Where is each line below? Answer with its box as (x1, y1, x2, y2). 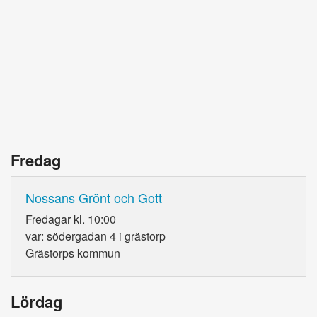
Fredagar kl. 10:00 (25, 210, 116, 227)
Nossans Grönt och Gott (25, 188, 162, 207)
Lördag (11, 289, 62, 313)
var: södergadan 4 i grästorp (25, 227, 166, 244)
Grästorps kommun (25, 244, 120, 261)
